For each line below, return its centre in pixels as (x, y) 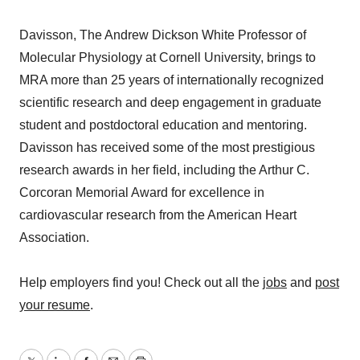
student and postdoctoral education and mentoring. (163, 125)
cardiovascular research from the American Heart (158, 215)
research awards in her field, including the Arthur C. (164, 170)
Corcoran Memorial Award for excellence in (142, 192)
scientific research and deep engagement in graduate (170, 102)
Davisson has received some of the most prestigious (167, 147)
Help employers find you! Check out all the (141, 282)
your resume (55, 305)
